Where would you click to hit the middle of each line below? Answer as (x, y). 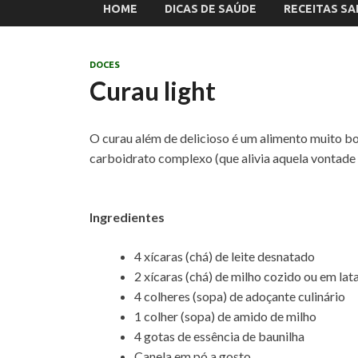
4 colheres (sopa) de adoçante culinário (240, 296)
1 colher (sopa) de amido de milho (225, 316)
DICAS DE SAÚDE (211, 8)
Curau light (153, 91)
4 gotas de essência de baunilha (219, 336)
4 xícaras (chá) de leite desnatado (225, 256)
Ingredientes (127, 217)
